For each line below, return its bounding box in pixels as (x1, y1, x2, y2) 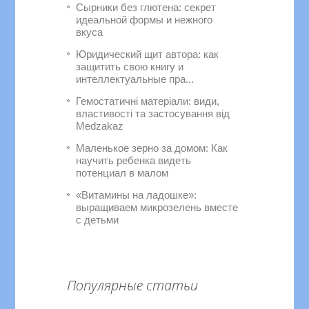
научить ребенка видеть (76, 154, 192, 166)
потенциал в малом (76, 167, 169, 179)
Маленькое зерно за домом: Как (76, 142, 228, 154)
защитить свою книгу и (76, 61, 184, 72)
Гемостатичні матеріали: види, (76, 95, 220, 107)
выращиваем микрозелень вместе (76, 201, 239, 213)
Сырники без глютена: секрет (76, 1, 217, 13)
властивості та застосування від (76, 108, 230, 119)
